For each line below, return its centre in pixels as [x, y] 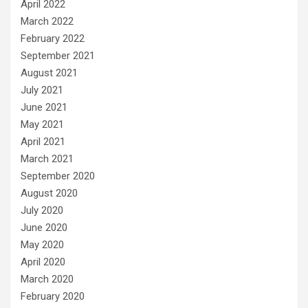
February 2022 [53, 38]
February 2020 [53, 296]
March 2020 [47, 279]
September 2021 [58, 56]
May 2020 [42, 245]
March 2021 [47, 159]
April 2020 [43, 262]
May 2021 [42, 124]
